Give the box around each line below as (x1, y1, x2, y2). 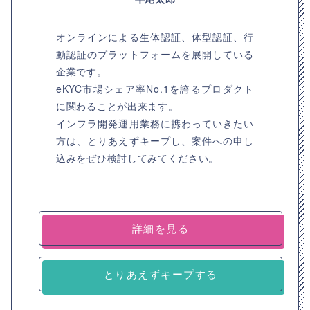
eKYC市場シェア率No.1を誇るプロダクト (56, 82, 254, 95)
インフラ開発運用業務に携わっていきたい (56, 116, 254, 130)
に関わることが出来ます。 (56, 99, 179, 113)
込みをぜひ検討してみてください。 (56, 151, 219, 165)
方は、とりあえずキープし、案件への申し (56, 134, 254, 147)
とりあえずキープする (103, 266, 218, 281)
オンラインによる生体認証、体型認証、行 (56, 30, 254, 44)
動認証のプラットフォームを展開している (56, 47, 254, 61)
